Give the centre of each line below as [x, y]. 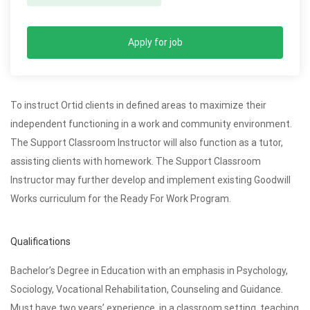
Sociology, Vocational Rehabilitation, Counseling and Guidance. [147, 289]
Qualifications [40, 241]
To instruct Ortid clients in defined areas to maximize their [138, 105]
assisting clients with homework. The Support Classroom [136, 161]
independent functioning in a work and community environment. [151, 124]
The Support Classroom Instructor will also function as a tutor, [147, 143]
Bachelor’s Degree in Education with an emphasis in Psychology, [149, 271]
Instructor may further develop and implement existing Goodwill [151, 180]
